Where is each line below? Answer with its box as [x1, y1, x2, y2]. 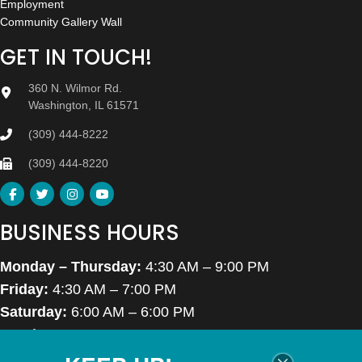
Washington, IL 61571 [28, 99, 139, 112]
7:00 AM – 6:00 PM [57, 326, 185, 343]
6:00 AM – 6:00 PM [67, 304, 195, 321]
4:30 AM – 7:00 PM [48, 281, 176, 298]
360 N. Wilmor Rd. [28, 82, 122, 95]
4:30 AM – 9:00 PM [141, 259, 269, 276]
